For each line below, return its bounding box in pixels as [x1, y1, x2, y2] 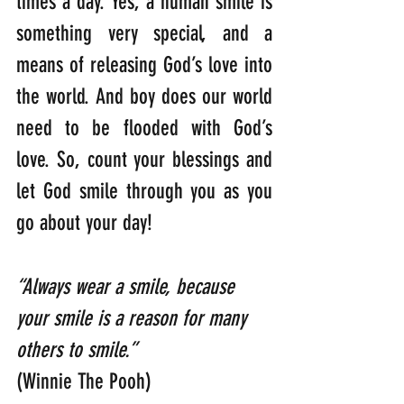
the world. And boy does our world [16, 84, 272, 110]
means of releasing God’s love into [16, 52, 272, 78]
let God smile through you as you [16, 179, 272, 205]
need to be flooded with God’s [16, 115, 272, 142]
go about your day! [16, 210, 152, 236]
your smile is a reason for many [16, 306, 252, 332]
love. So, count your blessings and [16, 147, 272, 173]
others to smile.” [16, 337, 142, 363]
